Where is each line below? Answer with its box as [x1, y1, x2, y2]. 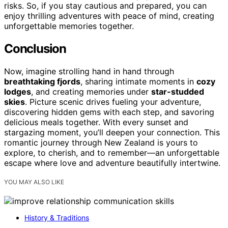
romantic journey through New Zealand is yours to [4, 137, 198, 148]
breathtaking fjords [4, 76, 80, 87]
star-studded [151, 86, 204, 97]
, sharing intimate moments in [80, 76, 196, 87]
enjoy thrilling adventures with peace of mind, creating [4, 10, 214, 21]
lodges [4, 86, 31, 97]
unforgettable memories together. [4, 20, 134, 31]
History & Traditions [24, 213, 89, 222]
